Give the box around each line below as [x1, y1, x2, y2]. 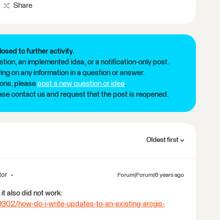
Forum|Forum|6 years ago [117, 172, 184, 178]
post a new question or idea [37, 80, 125, 87]
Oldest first [146, 136, 178, 143]
